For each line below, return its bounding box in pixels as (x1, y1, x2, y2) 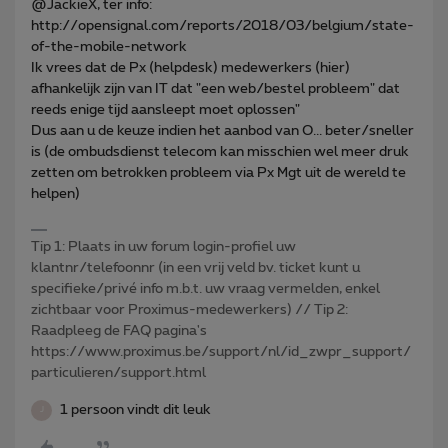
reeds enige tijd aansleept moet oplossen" (31, 102, 300, 117)
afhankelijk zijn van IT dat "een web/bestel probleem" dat (31, 81, 400, 96)
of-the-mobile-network (31, 39, 187, 54)
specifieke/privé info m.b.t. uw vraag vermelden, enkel (31, 281, 380, 296)
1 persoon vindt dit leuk (60, 402, 211, 417)
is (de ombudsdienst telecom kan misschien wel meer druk (31, 144, 409, 159)
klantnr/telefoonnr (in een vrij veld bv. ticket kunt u (31, 260, 360, 275)
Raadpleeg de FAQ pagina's (31, 323, 207, 338)
